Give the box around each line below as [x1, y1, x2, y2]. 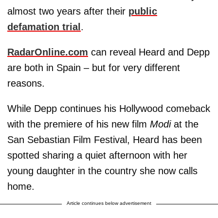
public [128, 5, 157, 17]
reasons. [7, 77, 45, 89]
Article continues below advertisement [67, 200, 151, 206]
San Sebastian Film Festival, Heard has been [7, 134, 202, 145]
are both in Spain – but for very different [7, 62, 180, 73]
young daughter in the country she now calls [7, 165, 198, 176]
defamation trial [7, 21, 81, 32]
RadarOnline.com [7, 46, 88, 57]
